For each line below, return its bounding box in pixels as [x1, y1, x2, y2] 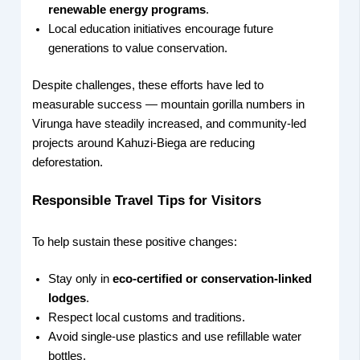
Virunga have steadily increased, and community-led [32, 117, 307, 130]
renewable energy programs [48, 3, 207, 17]
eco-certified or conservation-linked [112, 272, 313, 286]
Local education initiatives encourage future [48, 22, 274, 36]
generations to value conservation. [48, 42, 228, 55]
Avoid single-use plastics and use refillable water [48, 330, 302, 344]
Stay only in [48, 272, 113, 286]
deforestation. [32, 155, 104, 169]
